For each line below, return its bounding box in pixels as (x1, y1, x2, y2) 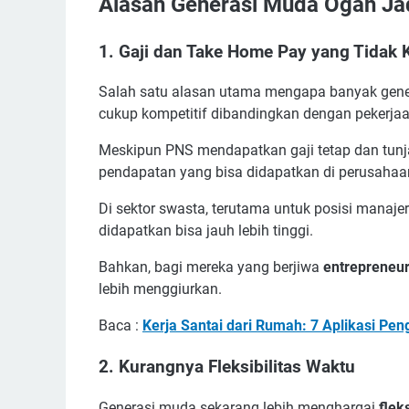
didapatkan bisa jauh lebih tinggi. (99, 222, 317, 240)
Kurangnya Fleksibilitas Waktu (119, 357, 355, 378)
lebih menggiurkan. (99, 280, 222, 299)
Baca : (99, 317, 142, 335)
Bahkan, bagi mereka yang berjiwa (99, 258, 323, 277)
